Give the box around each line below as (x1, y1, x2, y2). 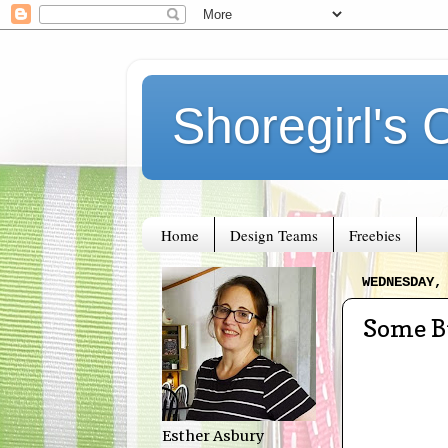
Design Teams (229, 224, 318, 245)
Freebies (348, 224, 401, 245)
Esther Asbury (162, 427, 264, 446)
